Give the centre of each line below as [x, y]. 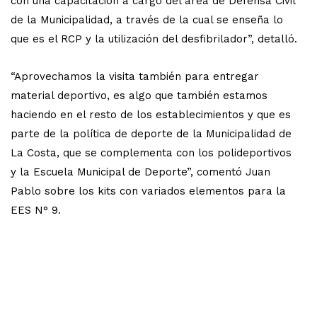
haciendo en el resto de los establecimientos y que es [151, 114]
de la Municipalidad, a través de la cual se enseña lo [147, 19]
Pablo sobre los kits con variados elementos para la [148, 191]
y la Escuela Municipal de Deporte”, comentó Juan [140, 172]
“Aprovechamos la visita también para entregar [135, 76]
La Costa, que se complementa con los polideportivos [151, 152]
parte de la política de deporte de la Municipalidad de [151, 133]
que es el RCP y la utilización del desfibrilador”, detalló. [154, 39]
